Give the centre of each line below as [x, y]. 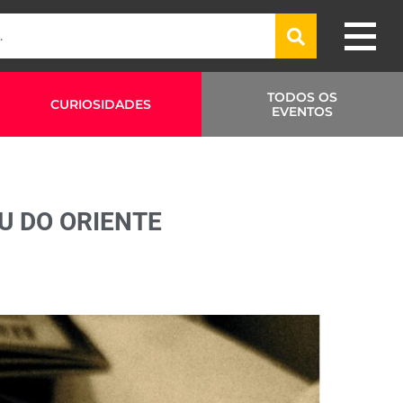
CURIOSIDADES [101, 104]
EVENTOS [302, 112]
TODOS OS [302, 97]
